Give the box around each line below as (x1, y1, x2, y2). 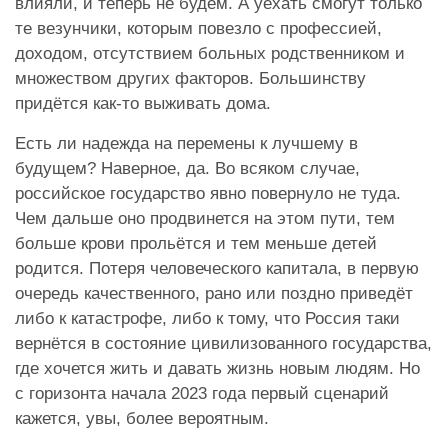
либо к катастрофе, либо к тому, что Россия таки (15, 309, 400, 329)
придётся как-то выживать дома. (15, 94, 276, 114)
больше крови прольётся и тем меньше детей (15, 234, 377, 254)
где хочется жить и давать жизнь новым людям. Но (15, 359, 420, 379)
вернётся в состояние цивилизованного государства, (15, 334, 432, 354)
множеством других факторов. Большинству (15, 69, 366, 89)
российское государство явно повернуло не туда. (15, 184, 401, 204)
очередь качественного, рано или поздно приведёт (15, 284, 413, 304)
